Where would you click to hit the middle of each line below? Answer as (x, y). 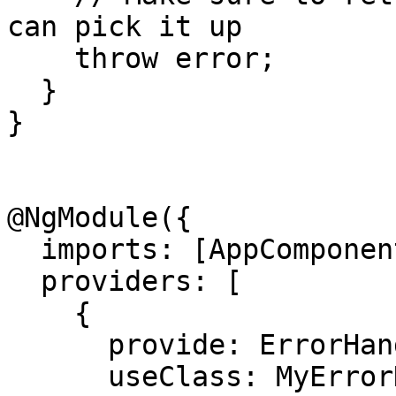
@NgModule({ (99, 217)
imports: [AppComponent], (24, 249)
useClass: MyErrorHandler (57, 377)
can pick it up (125, 27)
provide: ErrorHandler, (57, 345)
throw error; (41, 58)
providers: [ (24, 281)
